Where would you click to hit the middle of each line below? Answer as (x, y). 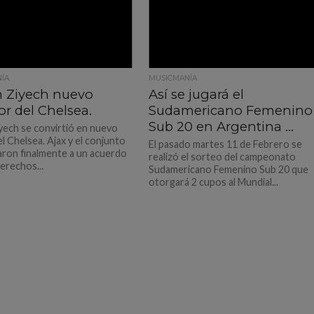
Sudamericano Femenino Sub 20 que (229, 169)
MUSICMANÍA (173, 78)
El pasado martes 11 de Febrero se (226, 144)
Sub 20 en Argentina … (221, 127)
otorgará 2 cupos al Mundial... (214, 182)
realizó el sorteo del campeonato (223, 157)
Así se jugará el (197, 94)
